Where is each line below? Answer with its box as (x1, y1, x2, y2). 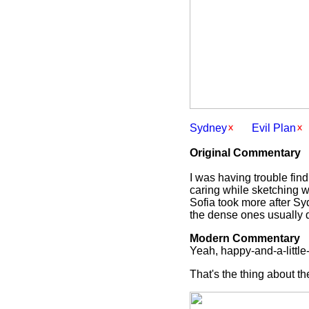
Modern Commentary (190, 232, 300, 244)
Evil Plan (252, 122, 296, 134)
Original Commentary (190, 147, 301, 159)
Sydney (190, 122, 227, 134)
